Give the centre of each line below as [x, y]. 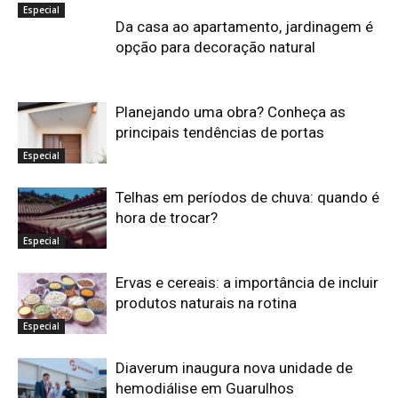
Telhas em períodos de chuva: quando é [247, 198]
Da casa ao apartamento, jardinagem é [244, 27]
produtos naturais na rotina [206, 303]
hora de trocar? [167, 218]
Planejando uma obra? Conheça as [231, 112]
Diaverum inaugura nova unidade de [234, 368]
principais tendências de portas [220, 133]
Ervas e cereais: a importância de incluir [247, 283]
